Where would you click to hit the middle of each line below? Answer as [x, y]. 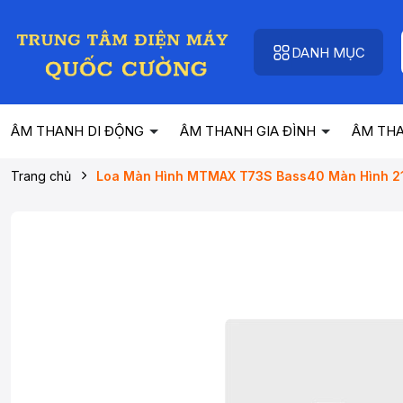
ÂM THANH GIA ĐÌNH [250, 131]
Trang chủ [41, 176]
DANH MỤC [328, 52]
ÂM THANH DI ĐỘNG [79, 131]
